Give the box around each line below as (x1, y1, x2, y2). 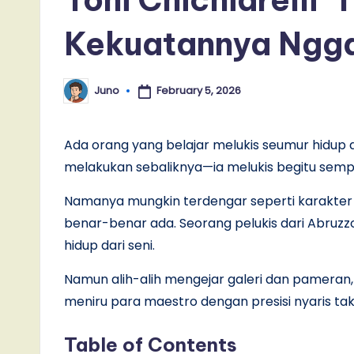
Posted (63, 88, 100, 104)
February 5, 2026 (156, 83, 241, 99)
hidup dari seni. (64, 235, 158, 254)
